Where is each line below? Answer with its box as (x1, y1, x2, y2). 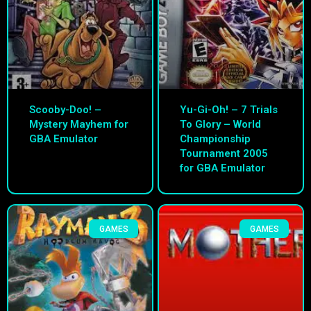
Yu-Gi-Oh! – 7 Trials (180, 103, 278, 117)
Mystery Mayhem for (29, 118, 128, 131)
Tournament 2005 (180, 147, 268, 160)
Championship (180, 133, 251, 146)
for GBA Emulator (180, 162, 265, 175)
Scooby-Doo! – (29, 103, 101, 117)
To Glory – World (180, 118, 261, 131)
